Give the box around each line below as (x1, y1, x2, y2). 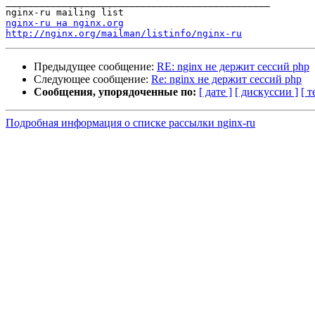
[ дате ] (199, 86, 232, 98)
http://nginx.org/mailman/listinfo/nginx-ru (6, 28, 242, 39)
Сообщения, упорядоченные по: (34, 86, 196, 98)
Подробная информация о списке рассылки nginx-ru (6, 117, 255, 129)
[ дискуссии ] (235, 86, 298, 98)
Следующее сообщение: (34, 73, 151, 86)
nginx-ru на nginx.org (6, 18, 124, 29)
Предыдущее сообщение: (34, 60, 157, 73)
